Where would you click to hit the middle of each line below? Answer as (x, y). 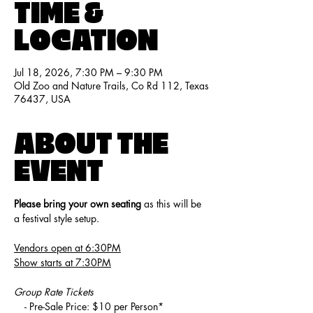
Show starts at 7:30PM (63, 262)
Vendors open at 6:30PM (67, 248)
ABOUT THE (91, 144)
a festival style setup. (57, 218)
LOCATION (86, 41)
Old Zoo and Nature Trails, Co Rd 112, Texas (111, 86)
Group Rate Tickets (54, 292)
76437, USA (42, 99)
